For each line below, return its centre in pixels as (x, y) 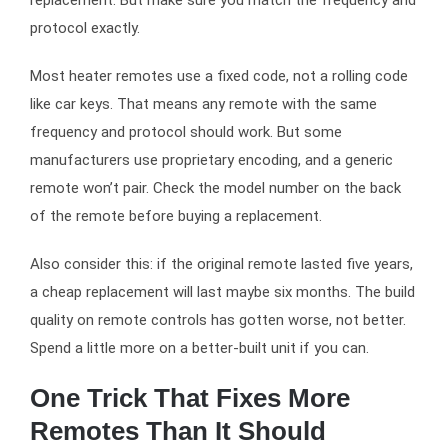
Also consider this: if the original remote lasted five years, (221, 263)
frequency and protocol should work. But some (186, 131)
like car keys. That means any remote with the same (203, 103)
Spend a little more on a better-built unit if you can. (199, 347)
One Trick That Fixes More (190, 397)
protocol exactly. (85, 27)
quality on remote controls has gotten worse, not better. (218, 319)
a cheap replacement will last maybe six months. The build (222, 291)
